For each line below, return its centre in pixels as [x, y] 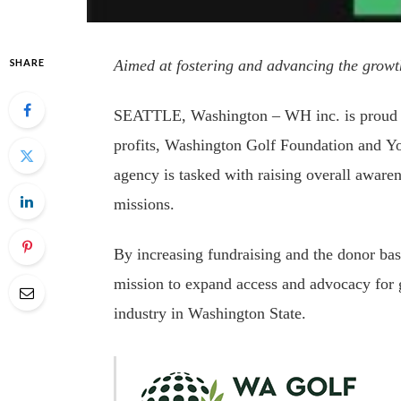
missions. [147, 204]
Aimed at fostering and [191, 65]
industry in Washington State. [213, 313]
